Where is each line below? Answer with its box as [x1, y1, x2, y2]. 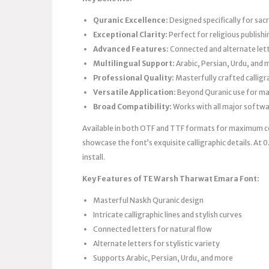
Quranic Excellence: [93, 15, 168, 25]
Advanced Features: [93, 44, 169, 53]
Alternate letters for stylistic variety [93, 238, 220, 248]
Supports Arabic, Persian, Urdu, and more [93, 253, 233, 262]
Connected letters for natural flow [93, 224, 212, 234]
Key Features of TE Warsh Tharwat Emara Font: [82, 174, 259, 183]
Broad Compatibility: [93, 101, 172, 111]
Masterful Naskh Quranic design [93, 195, 204, 205]
